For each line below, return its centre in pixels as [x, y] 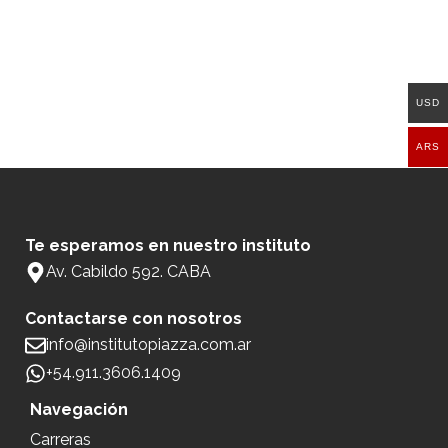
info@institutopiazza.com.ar [148, 344]
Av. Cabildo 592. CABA [128, 271]
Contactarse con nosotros [133, 318]
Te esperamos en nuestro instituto [168, 245]
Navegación [79, 409]
